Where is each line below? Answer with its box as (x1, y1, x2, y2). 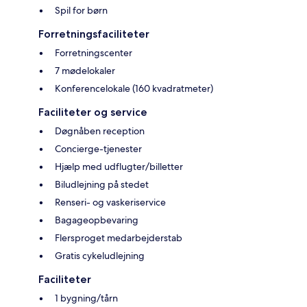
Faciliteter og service (38, 106, 147, 119)
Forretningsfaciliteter (38, 27, 149, 41)
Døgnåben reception (55, 125, 145, 138)
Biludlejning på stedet (55, 178, 149, 191)
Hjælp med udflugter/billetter (55, 160, 183, 173)
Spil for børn (55, 4, 108, 17)
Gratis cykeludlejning (55, 249, 145, 262)
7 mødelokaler (55, 64, 115, 77)
